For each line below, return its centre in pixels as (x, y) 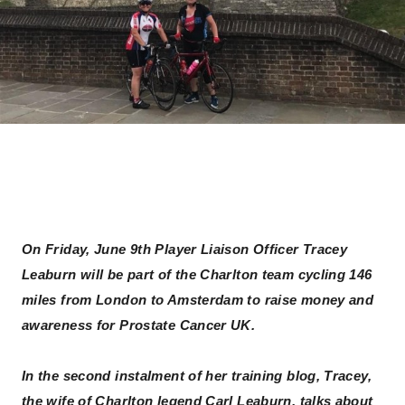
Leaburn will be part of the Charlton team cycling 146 (197, 275)
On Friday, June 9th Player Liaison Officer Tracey (185, 250)
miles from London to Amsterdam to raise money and (198, 300)
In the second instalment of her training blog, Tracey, (197, 376)
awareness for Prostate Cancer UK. (139, 325)
